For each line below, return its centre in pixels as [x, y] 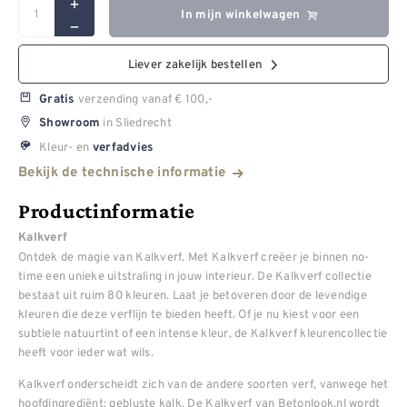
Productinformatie [107, 211]
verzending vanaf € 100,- [144, 98]
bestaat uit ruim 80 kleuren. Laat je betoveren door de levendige [193, 295]
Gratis [57, 99]
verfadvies [122, 147]
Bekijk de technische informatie [122, 174]
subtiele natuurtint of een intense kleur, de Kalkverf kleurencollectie [203, 333]
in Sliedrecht [136, 123]
